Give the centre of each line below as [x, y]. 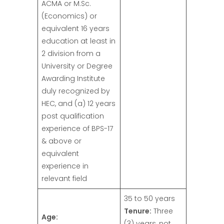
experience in [65, 166]
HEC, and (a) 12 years [78, 104]
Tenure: [138, 211]
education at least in [78, 41]
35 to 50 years [149, 199]
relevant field [64, 179]
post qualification [73, 116]
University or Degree [77, 66]
